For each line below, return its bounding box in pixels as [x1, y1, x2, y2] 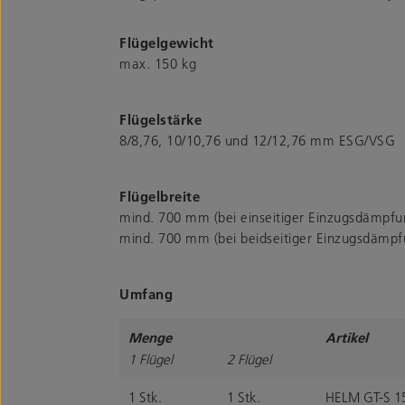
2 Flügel [227, 349, 271, 368]
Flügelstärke [119, 109, 202, 128]
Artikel [325, 327, 368, 346]
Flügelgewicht [119, 33, 214, 52]
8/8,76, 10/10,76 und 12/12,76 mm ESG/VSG [119, 130, 395, 149]
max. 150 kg [119, 53, 197, 72]
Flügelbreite [119, 186, 200, 205]
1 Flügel [128, 349, 173, 368]
